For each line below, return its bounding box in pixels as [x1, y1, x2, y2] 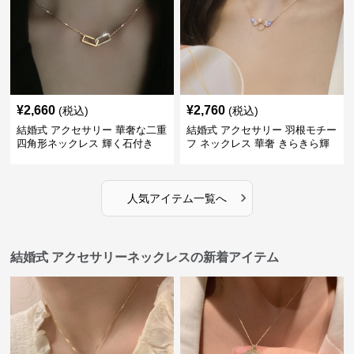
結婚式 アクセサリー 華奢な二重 [17, 124, 168, 136]
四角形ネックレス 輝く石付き [17, 137, 154, 149]
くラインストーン [186, 151, 269, 163]
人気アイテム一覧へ [126, 192, 227, 205]
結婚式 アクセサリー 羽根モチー [186, 124, 337, 136]
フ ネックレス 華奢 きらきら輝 [186, 137, 330, 149]
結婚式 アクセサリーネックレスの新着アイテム [10, 250, 280, 264]
